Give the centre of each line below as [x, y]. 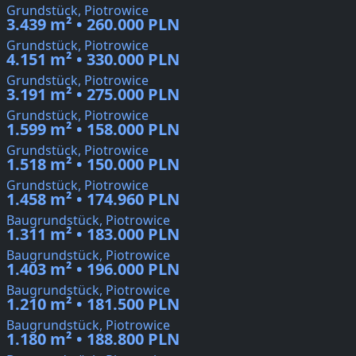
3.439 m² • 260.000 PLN [93, 25]
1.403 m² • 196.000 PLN [93, 269]
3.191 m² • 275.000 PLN [93, 95]
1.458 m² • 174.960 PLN [93, 199]
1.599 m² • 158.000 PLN [93, 130]
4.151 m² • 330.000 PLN [93, 60]
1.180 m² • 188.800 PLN [93, 339]
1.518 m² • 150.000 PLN [93, 164]
